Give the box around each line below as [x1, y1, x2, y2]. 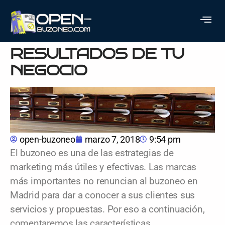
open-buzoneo [20, 134, 75, 145]
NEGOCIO [10, 61, 87, 79]
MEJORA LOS [10, 28, 126, 46]
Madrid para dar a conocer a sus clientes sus [10, 189, 195, 201]
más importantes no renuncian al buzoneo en [10, 175, 198, 187]
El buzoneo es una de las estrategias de [10, 147, 174, 159]
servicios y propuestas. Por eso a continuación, [10, 203, 205, 215]
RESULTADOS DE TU [10, 45, 184, 62]
